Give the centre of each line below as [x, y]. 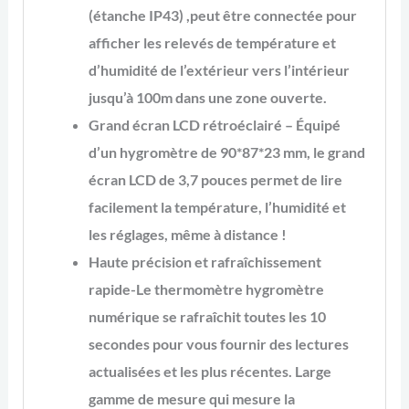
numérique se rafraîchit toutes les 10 [207, 316]
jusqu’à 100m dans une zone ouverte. [207, 97]
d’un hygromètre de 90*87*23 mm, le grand [226, 152]
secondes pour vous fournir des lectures [218, 343]
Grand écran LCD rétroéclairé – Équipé [214, 124]
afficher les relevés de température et [212, 42]
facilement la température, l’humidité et [217, 206]
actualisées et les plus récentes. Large [210, 371]
